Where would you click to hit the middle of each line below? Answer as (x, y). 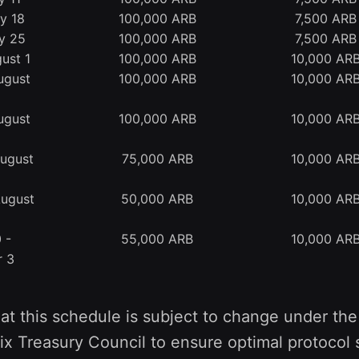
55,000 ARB (157, 239)
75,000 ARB (157, 159)
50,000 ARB (157, 199)
